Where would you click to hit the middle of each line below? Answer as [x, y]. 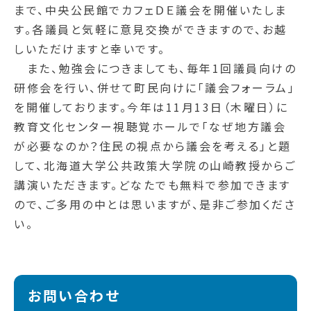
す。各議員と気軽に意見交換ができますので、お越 [151, 30]
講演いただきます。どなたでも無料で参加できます [152, 185]
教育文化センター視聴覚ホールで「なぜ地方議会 [150, 127]
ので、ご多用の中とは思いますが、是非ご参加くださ [155, 204]
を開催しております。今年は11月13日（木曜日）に [151, 107]
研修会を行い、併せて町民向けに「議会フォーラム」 [154, 88]
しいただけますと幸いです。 [90, 49]
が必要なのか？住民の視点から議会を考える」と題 [153, 146]
